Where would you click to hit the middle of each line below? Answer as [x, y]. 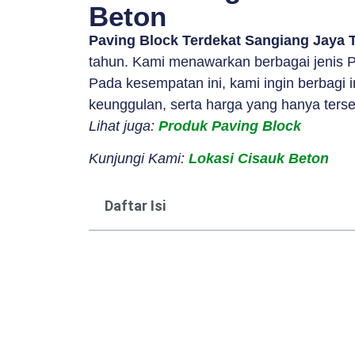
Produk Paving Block [230, 126]
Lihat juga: [124, 126]
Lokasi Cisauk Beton [259, 159]
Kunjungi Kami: [139, 159]
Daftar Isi [135, 205]
